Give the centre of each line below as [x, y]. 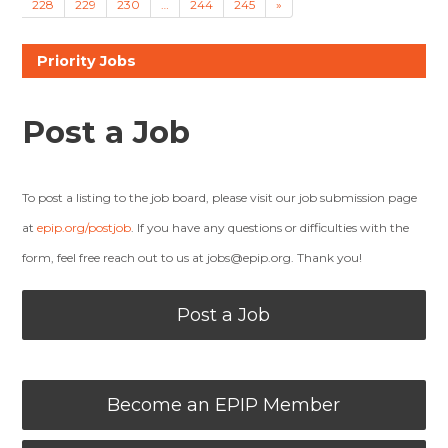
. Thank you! [327, 257]
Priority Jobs [87, 61]
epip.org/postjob [84, 227]
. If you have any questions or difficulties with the [270, 227]
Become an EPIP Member [224, 405]
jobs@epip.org [249, 257]
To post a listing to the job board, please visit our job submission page [220, 197]
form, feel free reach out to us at [115, 257]
